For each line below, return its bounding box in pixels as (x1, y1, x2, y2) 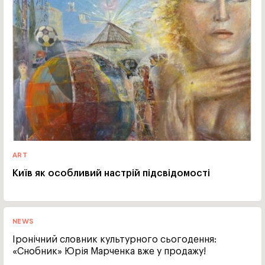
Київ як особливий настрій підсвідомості (12, 169, 210, 178)
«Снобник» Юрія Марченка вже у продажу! (12, 247, 206, 256)
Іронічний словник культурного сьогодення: (12, 235, 216, 244)
